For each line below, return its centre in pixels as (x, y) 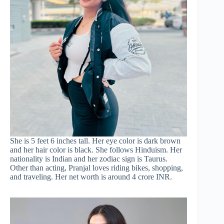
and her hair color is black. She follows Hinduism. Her (96, 149)
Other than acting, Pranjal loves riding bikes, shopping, (96, 167)
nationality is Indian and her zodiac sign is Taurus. (89, 158)
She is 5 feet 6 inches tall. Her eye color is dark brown (95, 140)
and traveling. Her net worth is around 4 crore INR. (91, 176)
